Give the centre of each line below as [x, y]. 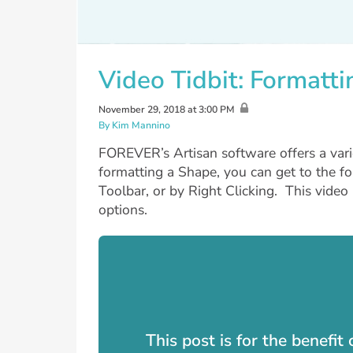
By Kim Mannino [134, 125]
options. [123, 210]
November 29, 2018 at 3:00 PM [167, 109]
